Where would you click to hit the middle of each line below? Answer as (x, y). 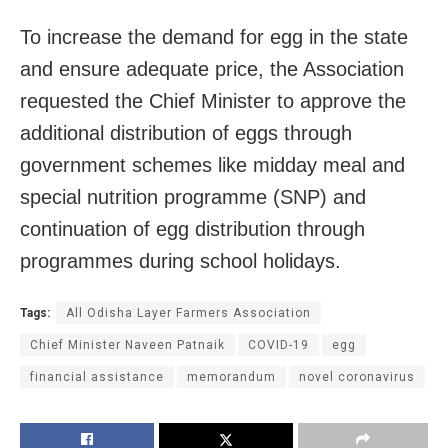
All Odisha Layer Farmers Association (188, 313)
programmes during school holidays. (180, 261)
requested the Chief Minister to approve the (213, 101)
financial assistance (97, 377)
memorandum (231, 377)
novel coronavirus (357, 377)
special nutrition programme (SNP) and (193, 197)
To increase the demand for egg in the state (214, 37)
